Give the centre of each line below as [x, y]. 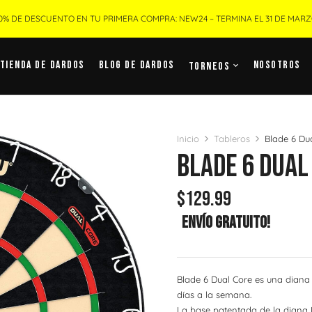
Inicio [188, 139]
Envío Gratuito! [226, 223]
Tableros [232, 139]
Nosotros [277, 65]
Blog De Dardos [136, 65]
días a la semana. [214, 295]
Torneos [209, 66]
